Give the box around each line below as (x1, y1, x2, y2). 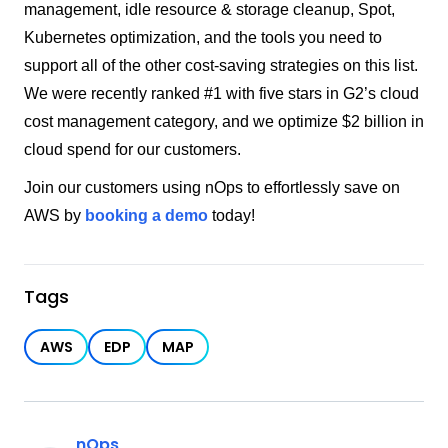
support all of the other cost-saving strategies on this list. (24, 57, 418, 75)
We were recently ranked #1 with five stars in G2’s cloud (24, 85, 419, 103)
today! (208, 207, 255, 225)
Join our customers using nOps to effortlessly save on (24, 179, 400, 197)
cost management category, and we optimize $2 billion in (24, 113, 424, 131)
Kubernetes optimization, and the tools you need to (24, 29, 382, 47)
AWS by (24, 207, 85, 225)
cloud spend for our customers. (24, 141, 241, 159)
